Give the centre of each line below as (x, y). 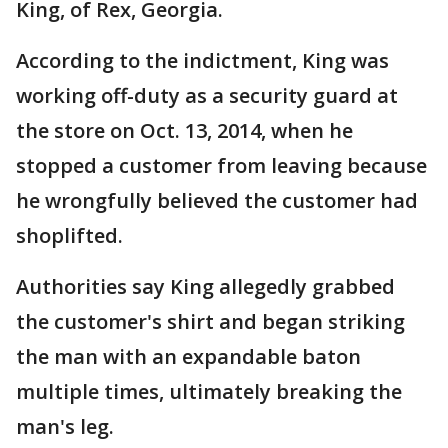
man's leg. (65, 427)
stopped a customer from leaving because (221, 166)
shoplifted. (69, 236)
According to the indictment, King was (202, 61)
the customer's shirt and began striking (210, 322)
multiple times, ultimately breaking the (209, 392)
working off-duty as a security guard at (207, 96)
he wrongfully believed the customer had (217, 201)
